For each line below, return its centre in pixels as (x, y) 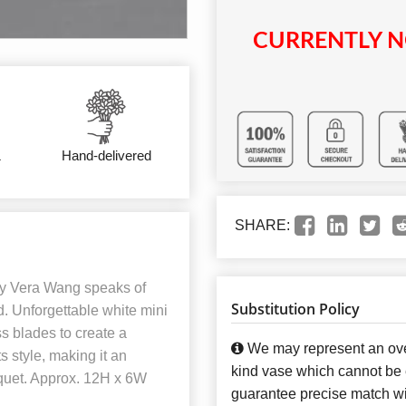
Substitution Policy (295, 309)
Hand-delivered (106, 155)
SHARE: (262, 226)
